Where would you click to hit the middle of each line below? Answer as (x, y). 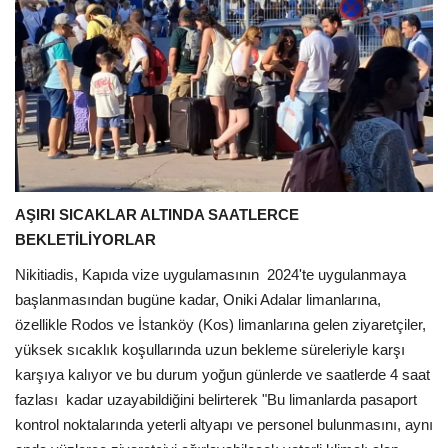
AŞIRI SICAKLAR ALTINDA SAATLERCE (157, 215)
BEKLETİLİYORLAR (85, 240)
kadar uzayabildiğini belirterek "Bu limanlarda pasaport (241, 400)
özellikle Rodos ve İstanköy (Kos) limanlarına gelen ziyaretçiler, (220, 325)
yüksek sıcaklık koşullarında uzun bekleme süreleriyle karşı (210, 350)
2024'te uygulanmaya (336, 275)
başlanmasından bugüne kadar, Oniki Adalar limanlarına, (198, 300)
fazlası (38, 400)
